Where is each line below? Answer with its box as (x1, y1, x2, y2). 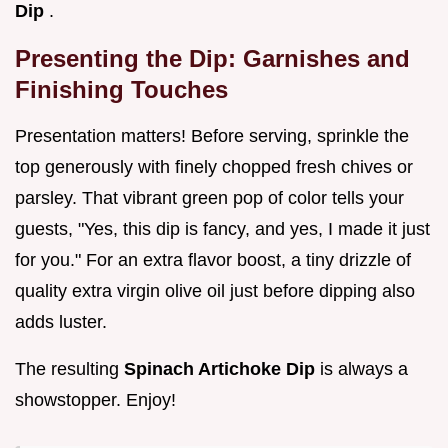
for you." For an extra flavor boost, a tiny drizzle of (15, 250, 411, 271)
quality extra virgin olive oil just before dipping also (15, 281, 415, 302)
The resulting (15, 359, 124, 380)
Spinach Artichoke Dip (124, 359, 320, 380)
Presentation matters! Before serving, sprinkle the (15, 126, 409, 147)
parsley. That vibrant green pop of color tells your (15, 188, 404, 209)
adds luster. (15, 312, 107, 333)
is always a (320, 359, 408, 380)
